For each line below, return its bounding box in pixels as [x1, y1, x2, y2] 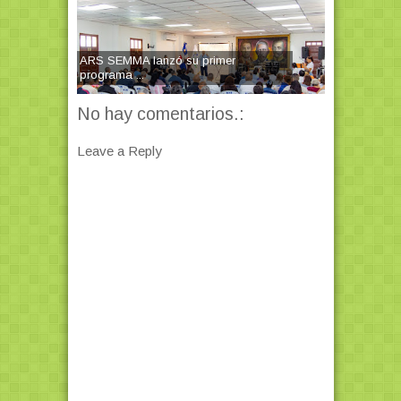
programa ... [79, 68, 144, 82]
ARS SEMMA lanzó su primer [79, 54, 235, 68]
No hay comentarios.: [76, 104, 244, 124]
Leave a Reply [76, 143, 162, 159]
